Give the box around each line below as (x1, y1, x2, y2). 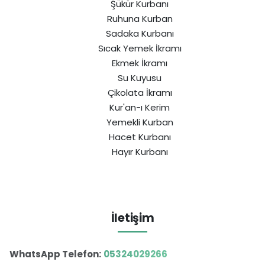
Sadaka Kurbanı (105, 27, 174, 40)
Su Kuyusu (118, 71, 161, 84)
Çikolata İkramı (107, 86, 172, 99)
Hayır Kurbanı (111, 145, 168, 158)
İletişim (111, 209, 154, 226)
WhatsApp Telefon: (9, 247, 101, 260)
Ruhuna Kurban (106, 12, 173, 25)
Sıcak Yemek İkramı (98, 41, 182, 54)
